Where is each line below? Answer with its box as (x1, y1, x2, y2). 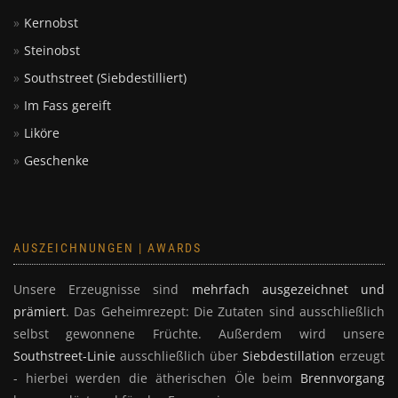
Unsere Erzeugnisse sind (13, 141, 192, 159)
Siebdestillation (243, 208, 335, 226)
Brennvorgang (300, 230, 385, 248)
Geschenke (24, 12, 89, 30)
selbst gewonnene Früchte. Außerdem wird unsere (13, 186, 385, 203)
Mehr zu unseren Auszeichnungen (96, 292, 302, 310)
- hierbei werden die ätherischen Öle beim (13, 230, 300, 248)
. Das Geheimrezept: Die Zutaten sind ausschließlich (66, 163, 385, 181)
